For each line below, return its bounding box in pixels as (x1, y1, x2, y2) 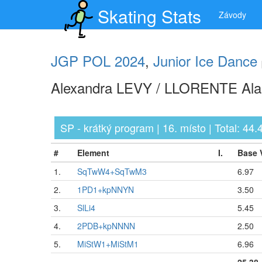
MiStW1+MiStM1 (77, 238, 139, 250)
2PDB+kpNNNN (77, 220, 135, 232)
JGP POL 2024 (51, 50, 145, 71)
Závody (219, 9, 246, 20)
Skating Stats (98, 4, 201, 29)
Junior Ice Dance (153, 50, 257, 71)
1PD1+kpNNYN (77, 184, 134, 195)
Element (77, 147, 109, 158)
